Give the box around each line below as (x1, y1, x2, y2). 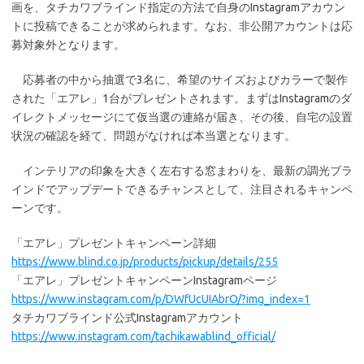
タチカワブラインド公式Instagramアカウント (11, 311, 243, 325)
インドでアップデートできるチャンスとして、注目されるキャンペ (11, 183, 353, 197)
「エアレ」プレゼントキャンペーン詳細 (11, 236, 216, 250)
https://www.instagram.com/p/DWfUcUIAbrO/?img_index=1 (11, 292, 310, 306)
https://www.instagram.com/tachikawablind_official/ (11, 330, 275, 344)
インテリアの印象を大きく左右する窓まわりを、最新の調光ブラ (11, 164, 353, 178)
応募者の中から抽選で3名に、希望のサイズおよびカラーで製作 (11, 73, 348, 87)
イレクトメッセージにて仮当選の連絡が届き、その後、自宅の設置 (11, 110, 353, 124)
